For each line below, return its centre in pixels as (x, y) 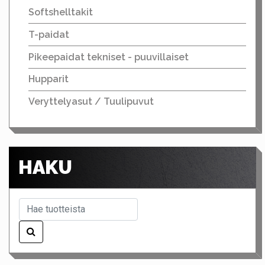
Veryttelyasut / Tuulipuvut (91, 102)
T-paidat (49, 34)
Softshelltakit (61, 12)
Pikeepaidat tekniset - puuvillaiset (109, 57)
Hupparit (49, 79)
